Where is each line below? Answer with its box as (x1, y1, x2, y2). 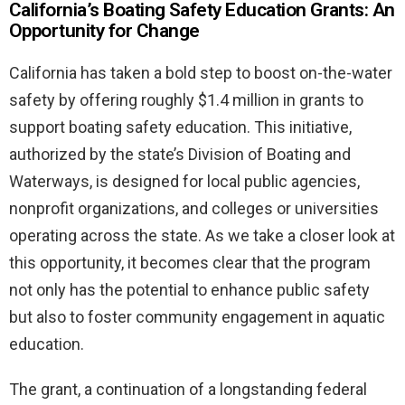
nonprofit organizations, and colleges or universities (9, 198, 379, 218)
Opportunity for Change (9, 19, 200, 42)
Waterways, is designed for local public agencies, (9, 171, 360, 191)
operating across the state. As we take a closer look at (9, 225, 395, 245)
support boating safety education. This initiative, (9, 117, 352, 137)
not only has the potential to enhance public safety (9, 279, 370, 299)
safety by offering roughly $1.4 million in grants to (9, 89, 363, 109)
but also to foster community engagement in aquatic (9, 306, 385, 326)
